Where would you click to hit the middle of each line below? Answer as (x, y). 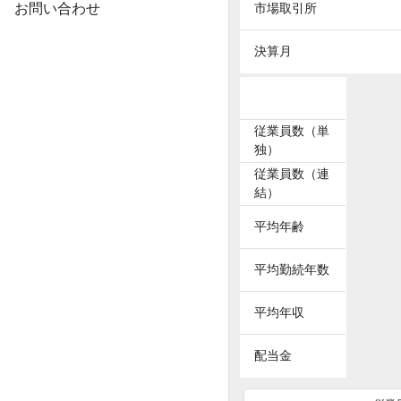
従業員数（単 (292, 131)
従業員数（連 (292, 174)
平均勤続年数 (292, 269)
